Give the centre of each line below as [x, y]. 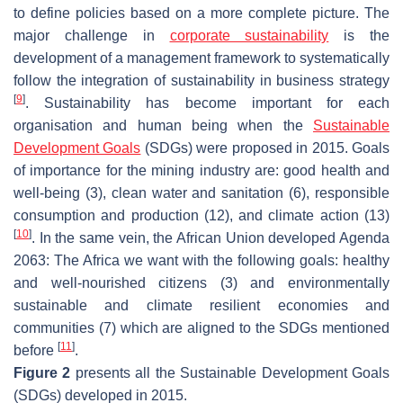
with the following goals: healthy [284, 261]
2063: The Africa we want [96, 261]
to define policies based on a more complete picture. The [201, 13]
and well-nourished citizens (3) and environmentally [201, 283]
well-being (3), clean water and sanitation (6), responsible [201, 193]
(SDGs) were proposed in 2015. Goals [265, 148]
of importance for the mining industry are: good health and [201, 171]
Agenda [364, 238]
